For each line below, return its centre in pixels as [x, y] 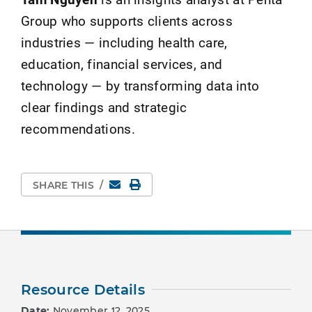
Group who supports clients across [127, 20]
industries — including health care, [124, 42]
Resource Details [83, 289]
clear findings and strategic [104, 107]
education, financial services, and [122, 63]
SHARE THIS [65, 185]
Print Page [166, 183]
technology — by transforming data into [140, 85]
